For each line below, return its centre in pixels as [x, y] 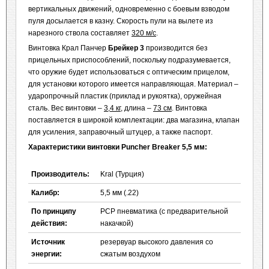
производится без [176, 48]
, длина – [137, 108]
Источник [48, 242]
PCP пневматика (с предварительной [164, 211]
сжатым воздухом [130, 254]
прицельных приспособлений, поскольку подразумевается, [129, 60]
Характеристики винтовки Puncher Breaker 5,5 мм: [118, 147]
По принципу [54, 211]
